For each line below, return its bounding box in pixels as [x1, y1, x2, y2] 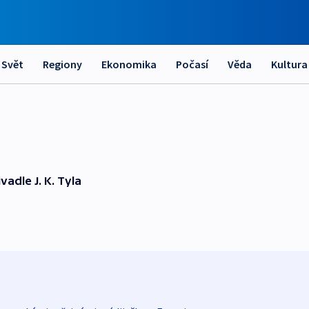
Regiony [43, 57, 82, 71]
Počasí [176, 57, 208, 71]
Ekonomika [101, 57, 157, 71]
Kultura [271, 57, 308, 71]
